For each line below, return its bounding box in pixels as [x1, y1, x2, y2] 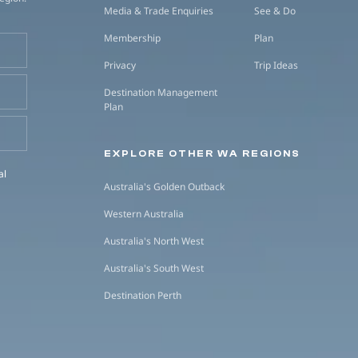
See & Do [254, 4, 296, 18]
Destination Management [104, 86, 217, 99]
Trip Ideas [254, 58, 298, 72]
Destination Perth [104, 288, 181, 302]
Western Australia [104, 207, 184, 221]
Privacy [104, 58, 136, 72]
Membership [104, 31, 161, 45]
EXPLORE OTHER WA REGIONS [104, 148, 300, 159]
